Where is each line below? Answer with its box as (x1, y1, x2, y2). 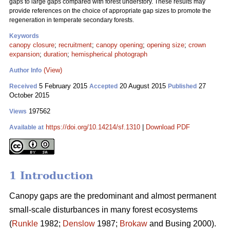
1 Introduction (9, 169, 93, 182)
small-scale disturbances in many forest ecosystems (9, 205, 198, 215)
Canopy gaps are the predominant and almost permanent (9, 191, 216, 201)
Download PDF (146, 123, 190, 131)
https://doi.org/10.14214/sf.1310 (46, 123, 140, 131)
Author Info (9, 67, 42, 74)
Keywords (9, 32, 39, 40)
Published (168, 83, 197, 90)
